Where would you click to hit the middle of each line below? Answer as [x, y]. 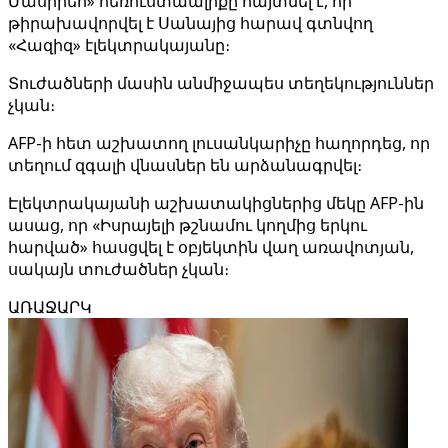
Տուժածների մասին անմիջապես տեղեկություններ [221, 83]
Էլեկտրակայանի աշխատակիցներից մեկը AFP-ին [216, 203]
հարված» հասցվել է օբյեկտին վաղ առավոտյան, [211, 247]
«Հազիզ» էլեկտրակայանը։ [119, 45]
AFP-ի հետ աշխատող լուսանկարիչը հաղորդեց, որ [219, 143]
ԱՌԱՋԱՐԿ [50, 307]
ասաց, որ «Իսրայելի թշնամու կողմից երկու [187, 225]
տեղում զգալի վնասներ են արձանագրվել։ [185, 165]
